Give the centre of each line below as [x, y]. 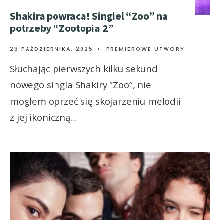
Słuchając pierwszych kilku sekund [84, 69]
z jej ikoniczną [40, 117]
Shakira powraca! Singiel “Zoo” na [89, 16]
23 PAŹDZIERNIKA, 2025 [52, 49]
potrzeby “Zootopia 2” [62, 28]
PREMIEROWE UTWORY [145, 49]
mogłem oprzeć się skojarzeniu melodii [95, 101]
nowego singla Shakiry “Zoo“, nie [81, 85]
